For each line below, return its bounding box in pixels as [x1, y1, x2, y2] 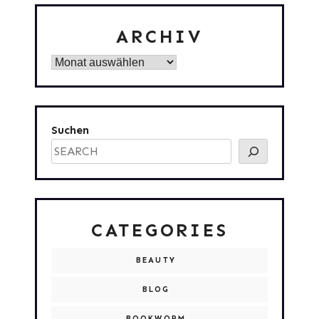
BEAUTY [135, 256, 177, 265]
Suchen [51, 123, 89, 137]
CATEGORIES [90, 220, 229, 241]
